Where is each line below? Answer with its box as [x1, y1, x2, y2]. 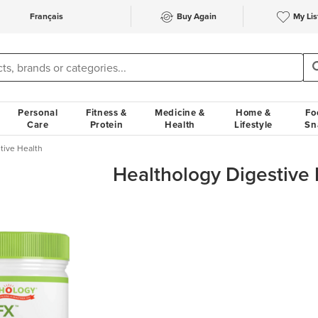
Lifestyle [234, 118, 273, 131]
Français [29, 10, 63, 23]
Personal [18, 106, 58, 119]
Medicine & [155, 106, 205, 119]
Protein [89, 118, 124, 131]
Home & [235, 106, 272, 119]
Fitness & [85, 106, 128, 119]
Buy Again [176, 10, 216, 23]
